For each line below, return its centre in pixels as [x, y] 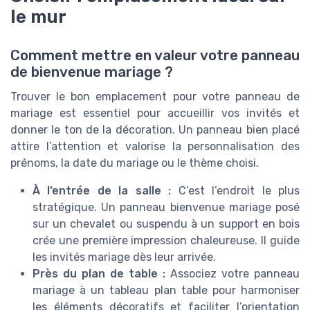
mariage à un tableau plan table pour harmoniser [166, 291]
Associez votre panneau [232, 274]
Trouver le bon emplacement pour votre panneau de [155, 97]
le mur [38, 17]
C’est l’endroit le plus [236, 191]
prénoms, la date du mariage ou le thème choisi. [135, 163]
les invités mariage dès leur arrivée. [124, 257]
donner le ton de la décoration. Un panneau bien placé [155, 130]
